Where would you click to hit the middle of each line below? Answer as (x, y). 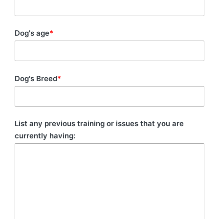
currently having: (45, 136)
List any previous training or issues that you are (99, 124)
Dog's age (32, 33)
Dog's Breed (36, 78)
